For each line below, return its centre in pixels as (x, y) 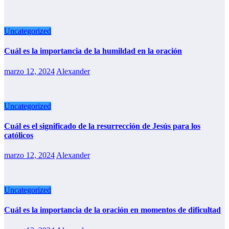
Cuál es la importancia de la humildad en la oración (93, 51)
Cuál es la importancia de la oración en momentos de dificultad (112, 210)
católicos (19, 135)
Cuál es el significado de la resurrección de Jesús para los (102, 126)
